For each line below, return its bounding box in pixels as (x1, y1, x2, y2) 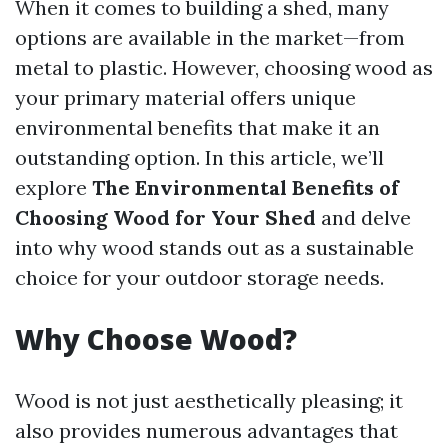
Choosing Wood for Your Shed (15, 205, 316, 230)
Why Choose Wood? (15, 320, 297, 358)
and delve (316, 205, 411, 230)
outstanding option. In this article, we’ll (15, 145, 384, 170)
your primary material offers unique (15, 85, 356, 110)
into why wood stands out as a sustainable (15, 235, 414, 260)
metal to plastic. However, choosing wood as (15, 55, 433, 80)
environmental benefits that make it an (15, 115, 380, 140)
